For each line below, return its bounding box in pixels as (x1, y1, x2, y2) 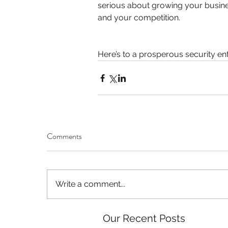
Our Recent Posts (103, 212, 185, 225)
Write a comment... (55, 179, 125, 189)
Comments (47, 130, 82, 142)
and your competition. (98, 13, 180, 23)
